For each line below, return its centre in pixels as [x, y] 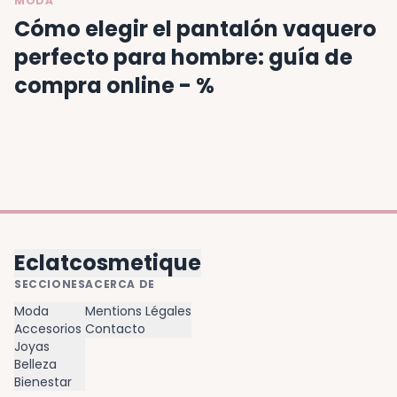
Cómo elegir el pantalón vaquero [195, 29]
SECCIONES [50, 284]
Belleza [35, 365]
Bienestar [43, 382]
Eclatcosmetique [108, 263]
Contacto [116, 329]
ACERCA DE [120, 284]
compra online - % [114, 86]
